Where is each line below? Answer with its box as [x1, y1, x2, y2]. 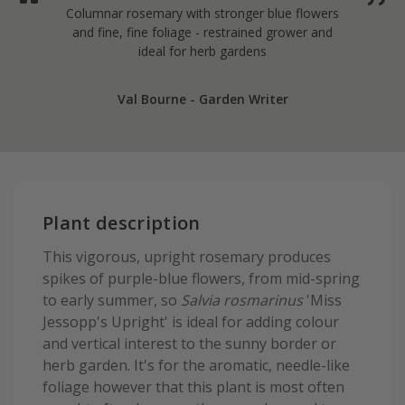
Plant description [42, 211, 201, 236]
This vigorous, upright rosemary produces [42, 247, 331, 268]
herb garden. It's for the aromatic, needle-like [42, 355, 350, 376]
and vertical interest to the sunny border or [42, 334, 336, 354]
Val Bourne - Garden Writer [117, 90, 288, 108]
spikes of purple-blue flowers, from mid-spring [42, 268, 360, 289]
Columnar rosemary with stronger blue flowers [66, 5, 339, 23]
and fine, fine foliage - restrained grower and [72, 24, 333, 42]
